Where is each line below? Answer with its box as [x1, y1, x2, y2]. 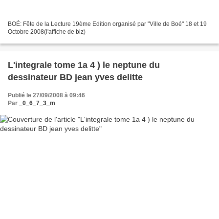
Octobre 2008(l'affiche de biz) [8, 28, 86, 35]
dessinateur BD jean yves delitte [75, 72, 143, 82]
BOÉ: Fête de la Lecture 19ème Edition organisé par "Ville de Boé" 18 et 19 [8, 20, 207, 27]
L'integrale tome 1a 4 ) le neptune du [8, 60, 160, 70]
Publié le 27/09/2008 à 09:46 [8, 91, 85, 99]
